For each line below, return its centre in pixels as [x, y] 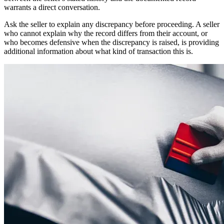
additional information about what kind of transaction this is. [98, 51]
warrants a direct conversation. [52, 7]
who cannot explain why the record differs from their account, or [106, 33]
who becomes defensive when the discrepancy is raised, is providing [111, 42]
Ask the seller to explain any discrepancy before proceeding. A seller [112, 24]
